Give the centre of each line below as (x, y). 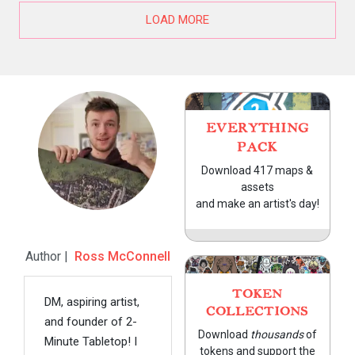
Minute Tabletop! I (91, 342)
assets (257, 187)
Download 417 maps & (258, 171)
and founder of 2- (91, 322)
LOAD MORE (177, 20)
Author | (50, 257)
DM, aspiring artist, (92, 302)
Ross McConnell (122, 257)
